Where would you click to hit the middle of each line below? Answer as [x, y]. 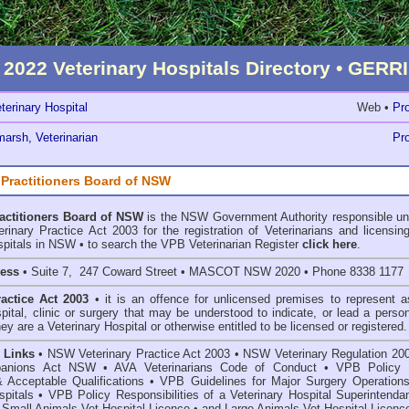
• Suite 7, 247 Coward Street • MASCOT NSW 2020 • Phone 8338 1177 [211, 272]
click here [330, 244]
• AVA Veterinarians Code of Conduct [214, 367]
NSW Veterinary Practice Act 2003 [139, 354]
